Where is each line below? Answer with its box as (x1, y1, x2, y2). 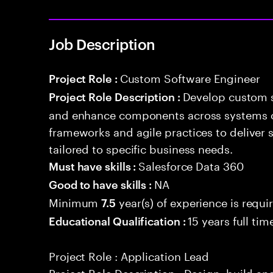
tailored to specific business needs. (49, 139, 233, 156)
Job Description (49, 34, 155, 54)
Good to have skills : (49, 176, 155, 191)
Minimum (49, 193, 102, 210)
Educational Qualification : (49, 213, 188, 228)
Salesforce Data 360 (138, 156, 244, 173)
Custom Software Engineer (119, 68, 260, 85)
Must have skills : (49, 158, 139, 173)
